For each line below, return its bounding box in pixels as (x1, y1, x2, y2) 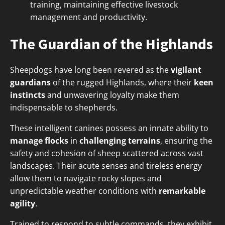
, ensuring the (160, 135, 212, 147)
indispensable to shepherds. (10, 102, 118, 114)
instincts (10, 89, 45, 101)
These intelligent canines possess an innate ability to (10, 123, 208, 134)
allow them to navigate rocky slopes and (10, 173, 162, 184)
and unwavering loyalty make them (45, 89, 179, 101)
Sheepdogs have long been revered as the (10, 64, 171, 76)
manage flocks (10, 135, 68, 147)
